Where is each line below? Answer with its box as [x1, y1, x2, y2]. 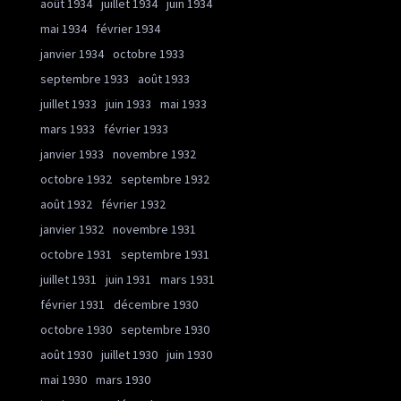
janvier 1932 [40, 221, 104, 238]
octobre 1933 [113, 46, 184, 63]
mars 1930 [96, 371, 150, 388]
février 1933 [104, 121, 168, 138]
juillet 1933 [40, 96, 97, 113]
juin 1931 [106, 271, 151, 288]
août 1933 [138, 71, 190, 88]
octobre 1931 [40, 246, 112, 263]
